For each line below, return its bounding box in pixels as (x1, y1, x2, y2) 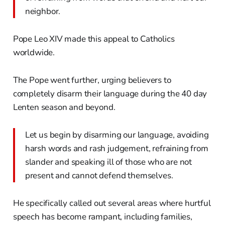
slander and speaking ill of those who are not (25, 156, 192, 168)
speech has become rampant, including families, (13, 211, 192, 223)
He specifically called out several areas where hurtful (13, 197, 211, 209)
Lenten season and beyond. (13, 101, 116, 114)
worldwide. (13, 47, 55, 59)
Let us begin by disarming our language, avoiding (25, 129, 209, 141)
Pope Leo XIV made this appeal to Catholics (13, 33, 175, 45)
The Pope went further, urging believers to (13, 74, 171, 86)
